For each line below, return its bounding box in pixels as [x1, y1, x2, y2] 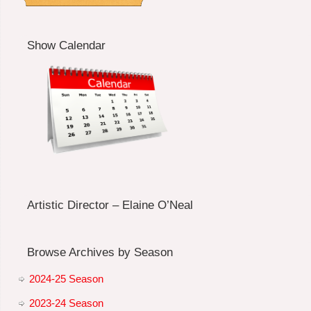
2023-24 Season [28, 296, 103, 309]
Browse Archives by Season [26, 245, 173, 258]
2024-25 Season [28, 272, 103, 285]
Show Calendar [26, 38, 106, 51]
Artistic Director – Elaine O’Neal [26, 198, 193, 211]
